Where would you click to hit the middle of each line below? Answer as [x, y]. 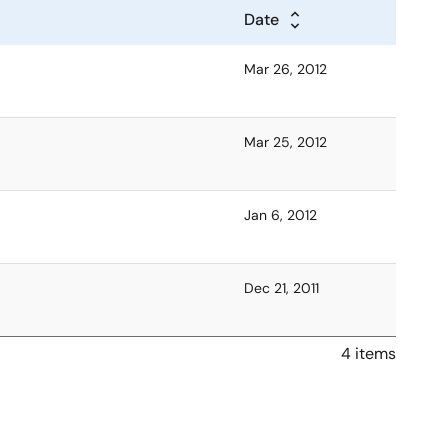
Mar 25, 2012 [285, 142]
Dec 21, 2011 [281, 288]
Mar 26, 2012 [285, 69]
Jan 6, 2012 [280, 215]
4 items [368, 353]
